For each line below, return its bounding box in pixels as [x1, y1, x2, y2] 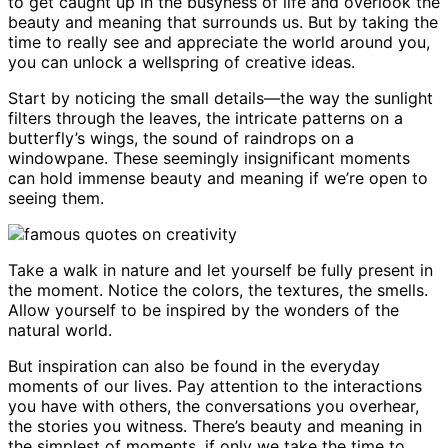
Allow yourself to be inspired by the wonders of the [8, 299, 399, 320]
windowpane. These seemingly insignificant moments [8, 147, 410, 168]
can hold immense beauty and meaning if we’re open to [8, 167, 428, 188]
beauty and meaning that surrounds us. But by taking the [8, 11, 438, 32]
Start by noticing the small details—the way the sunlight [8, 87, 433, 108]
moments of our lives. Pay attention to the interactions [8, 375, 422, 396]
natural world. [8, 319, 112, 340]
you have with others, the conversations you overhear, [8, 395, 419, 416]
